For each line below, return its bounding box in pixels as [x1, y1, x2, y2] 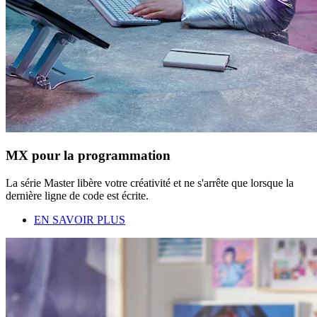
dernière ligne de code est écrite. [6, 190, 149, 202]
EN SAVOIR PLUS [34, 214, 125, 226]
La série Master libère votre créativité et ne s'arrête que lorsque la [6, 177, 294, 190]
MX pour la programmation [6, 148, 171, 163]
